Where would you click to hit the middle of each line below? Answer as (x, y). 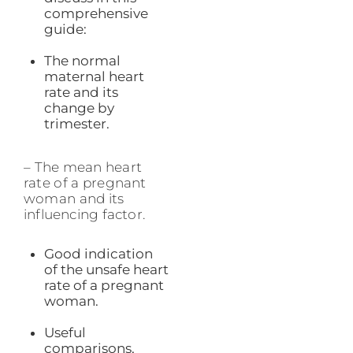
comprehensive (96, 13)
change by (79, 108)
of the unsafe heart (106, 270)
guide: (65, 29)
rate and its (81, 92)
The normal (82, 60)
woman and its (74, 199)
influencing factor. (85, 215)
